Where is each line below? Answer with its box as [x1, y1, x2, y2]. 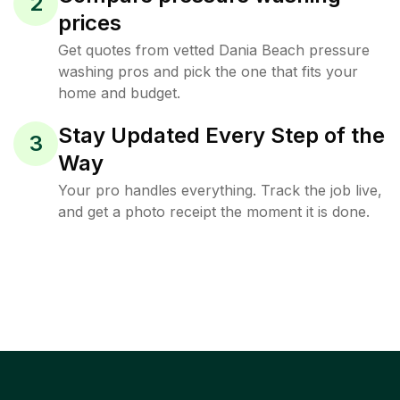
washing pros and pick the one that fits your [58, 62, 358, 80]
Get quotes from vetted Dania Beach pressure [58, 41, 370, 59]
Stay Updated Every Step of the [58, 122, 385, 148]
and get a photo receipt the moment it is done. [58, 203, 370, 221]
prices [58, 10, 121, 36]
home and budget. [58, 84, 180, 102]
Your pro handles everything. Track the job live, [58, 181, 382, 199]
